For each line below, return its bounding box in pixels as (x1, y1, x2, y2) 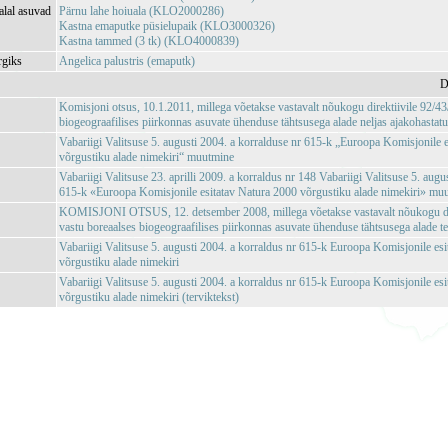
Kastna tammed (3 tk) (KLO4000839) (59, 34, 240, 48)
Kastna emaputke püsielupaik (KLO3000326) (59, 19, 276, 33)
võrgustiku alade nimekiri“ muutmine (59, 150, 235, 164)
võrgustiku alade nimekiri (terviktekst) (59, 290, 240, 304)
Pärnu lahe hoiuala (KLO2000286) (59, 4, 225, 18)
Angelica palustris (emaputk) (59, 54, 196, 68)
